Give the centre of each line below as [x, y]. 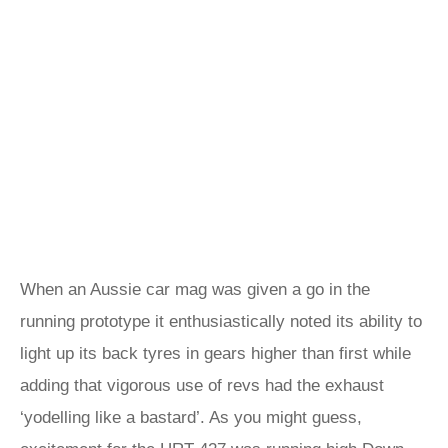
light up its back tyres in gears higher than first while [215, 353]
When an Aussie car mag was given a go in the [195, 289]
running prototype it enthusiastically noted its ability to [221, 321]
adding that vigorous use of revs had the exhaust [202, 385]
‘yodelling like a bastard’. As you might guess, [191, 417]
